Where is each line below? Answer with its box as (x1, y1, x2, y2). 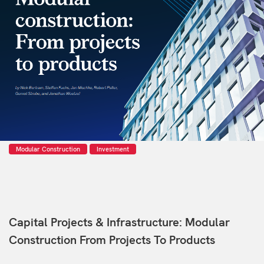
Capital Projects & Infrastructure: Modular (9, 214, 230, 230)
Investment (97, 145, 129, 153)
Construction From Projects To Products (9, 232, 215, 247)
